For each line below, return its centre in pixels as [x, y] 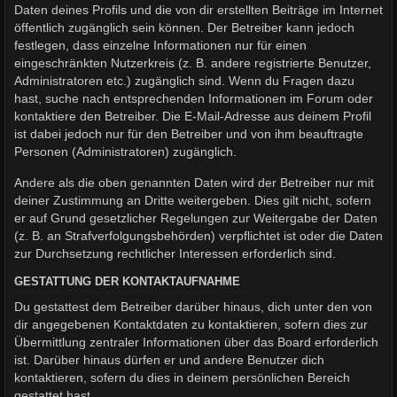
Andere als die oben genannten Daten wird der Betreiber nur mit [194, 182]
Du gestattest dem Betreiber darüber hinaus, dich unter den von [193, 307]
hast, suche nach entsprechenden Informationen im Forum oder [194, 99]
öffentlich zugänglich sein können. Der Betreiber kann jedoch [184, 28]
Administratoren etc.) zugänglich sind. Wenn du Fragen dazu [184, 81]
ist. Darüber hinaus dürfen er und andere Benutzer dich [169, 360]
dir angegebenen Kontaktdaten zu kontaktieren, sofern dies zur [191, 325]
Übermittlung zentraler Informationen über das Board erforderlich [196, 343]
